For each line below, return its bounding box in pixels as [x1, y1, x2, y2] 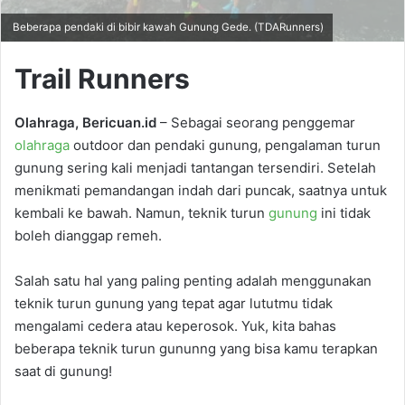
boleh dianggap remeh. [14, 227, 162, 245]
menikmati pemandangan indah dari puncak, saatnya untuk [14, 182, 387, 200]
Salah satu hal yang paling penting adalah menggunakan [14, 272, 372, 290]
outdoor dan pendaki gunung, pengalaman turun [70, 137, 381, 155]
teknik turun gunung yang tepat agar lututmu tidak [14, 295, 333, 313]
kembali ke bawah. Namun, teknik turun [14, 204, 268, 222]
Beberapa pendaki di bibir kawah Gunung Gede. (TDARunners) [10, 21, 324, 34]
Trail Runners [14, 62, 190, 96]
